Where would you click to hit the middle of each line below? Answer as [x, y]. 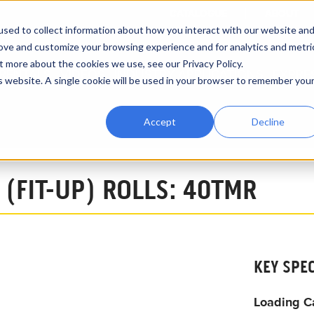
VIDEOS [82, 74]
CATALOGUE [198, 14]
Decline [268, 121]
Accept [160, 121]
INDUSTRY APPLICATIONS [189, 74]
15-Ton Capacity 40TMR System [71, 145]
